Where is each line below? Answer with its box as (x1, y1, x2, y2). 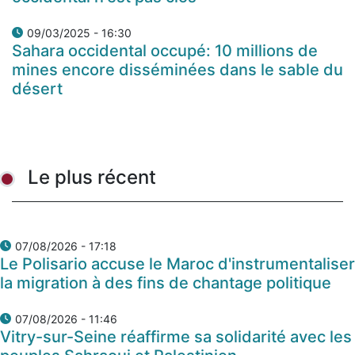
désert (12, 79, 63, 99)
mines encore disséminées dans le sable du (12, 60, 343, 80)
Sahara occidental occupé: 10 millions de (12, 41, 318, 61)
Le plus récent (28, 166, 156, 189)
